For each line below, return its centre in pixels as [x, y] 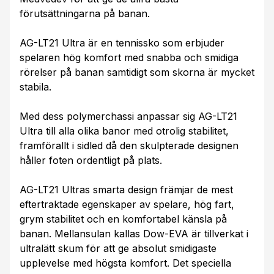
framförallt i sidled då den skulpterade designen [129, 145]
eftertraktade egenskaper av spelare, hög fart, [127, 204]
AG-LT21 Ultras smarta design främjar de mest [126, 189]
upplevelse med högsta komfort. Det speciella [125, 263]
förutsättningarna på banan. [85, 13]
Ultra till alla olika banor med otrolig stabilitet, [124, 131]
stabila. [35, 87]
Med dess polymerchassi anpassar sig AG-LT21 [128, 116]
